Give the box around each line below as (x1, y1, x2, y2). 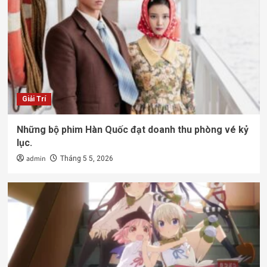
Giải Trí (21, 94, 46, 103)
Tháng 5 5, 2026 (60, 154, 113, 163)
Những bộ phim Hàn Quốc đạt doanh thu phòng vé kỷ (16, 123, 249, 135)
